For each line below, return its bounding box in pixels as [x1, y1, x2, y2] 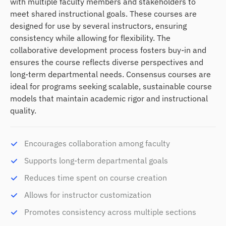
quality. [10, 105, 36, 116]
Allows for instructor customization [24, 189, 151, 200]
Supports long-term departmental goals [24, 155, 168, 165]
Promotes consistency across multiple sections [24, 206, 196, 217]
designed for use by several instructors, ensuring [10, 20, 187, 31]
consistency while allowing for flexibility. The [10, 32, 171, 43]
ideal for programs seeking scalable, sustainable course [10, 81, 212, 91]
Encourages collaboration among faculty [24, 138, 170, 148]
